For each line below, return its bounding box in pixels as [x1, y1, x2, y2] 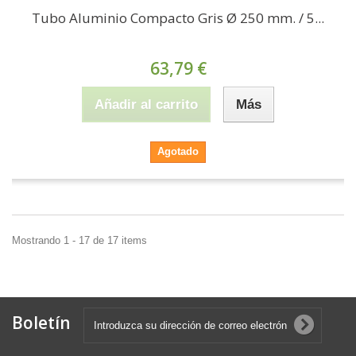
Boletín [12, 311, 71, 335]
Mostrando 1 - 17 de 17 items [12, 234, 147, 247]
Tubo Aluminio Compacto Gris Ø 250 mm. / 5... [32, 9, 324, 28]
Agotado [157, 145, 199, 158]
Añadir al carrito [95, 97, 198, 113]
